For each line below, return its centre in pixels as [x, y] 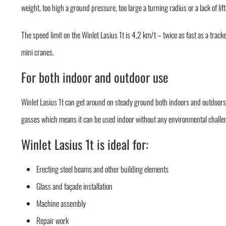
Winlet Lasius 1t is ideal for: [85, 144]
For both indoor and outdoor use [95, 77]
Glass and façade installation [75, 186]
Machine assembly [61, 204]
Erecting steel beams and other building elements [103, 169]
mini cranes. [38, 52]
